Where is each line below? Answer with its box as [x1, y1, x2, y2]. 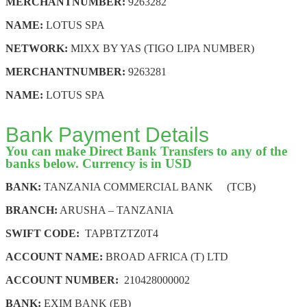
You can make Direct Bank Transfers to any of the [5, 143, 287, 158]
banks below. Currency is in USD [5, 156, 192, 171]
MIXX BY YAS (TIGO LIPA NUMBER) [68, 42, 254, 54]
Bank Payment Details [5, 123, 209, 146]
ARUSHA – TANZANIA [58, 204, 174, 216]
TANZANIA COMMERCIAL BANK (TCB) [41, 180, 256, 193]
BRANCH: [5, 204, 58, 216]
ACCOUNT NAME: [5, 250, 103, 262]
